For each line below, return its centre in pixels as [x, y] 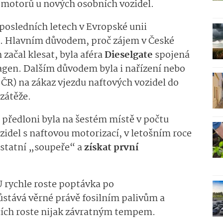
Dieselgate [129, 56]
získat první [111, 148]
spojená [171, 56]
